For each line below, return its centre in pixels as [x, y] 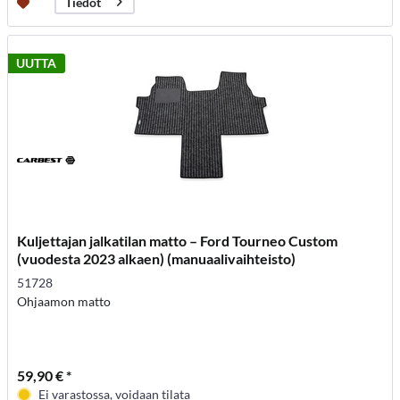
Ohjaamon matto [64, 302]
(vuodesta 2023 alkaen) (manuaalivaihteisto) [157, 259]
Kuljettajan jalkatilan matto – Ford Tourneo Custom [178, 241]
